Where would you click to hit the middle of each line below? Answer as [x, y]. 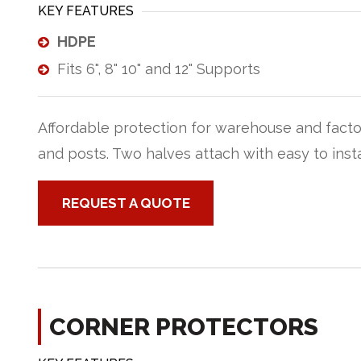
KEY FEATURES [86, 11]
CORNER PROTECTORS [184, 327]
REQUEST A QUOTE [126, 203]
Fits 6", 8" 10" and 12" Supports [159, 69]
